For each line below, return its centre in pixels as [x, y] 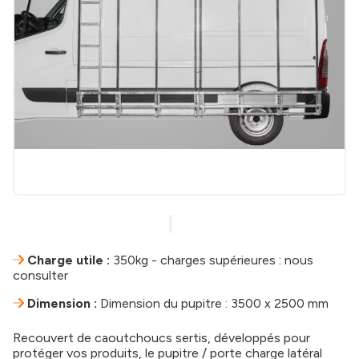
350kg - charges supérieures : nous [212, 260]
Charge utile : [69, 260]
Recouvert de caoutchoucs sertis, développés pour [161, 338]
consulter [40, 275]
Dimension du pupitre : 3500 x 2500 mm [213, 303]
